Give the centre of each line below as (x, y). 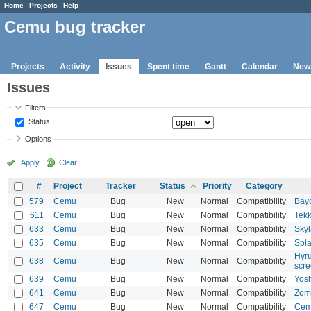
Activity (75, 66)
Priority (217, 186)
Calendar (260, 66)
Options (39, 139)
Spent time (168, 66)
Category (264, 186)
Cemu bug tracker (75, 27)
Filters (36, 107)
